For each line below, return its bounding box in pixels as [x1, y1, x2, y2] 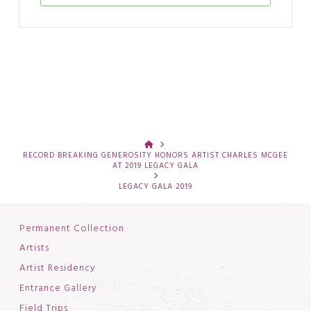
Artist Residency [19, 261, 96, 276]
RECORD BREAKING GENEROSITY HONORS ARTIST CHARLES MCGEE [22, 149, 288, 162]
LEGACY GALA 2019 [118, 180, 192, 193]
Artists [19, 241, 49, 256]
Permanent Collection [19, 221, 124, 236]
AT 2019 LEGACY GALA [112, 159, 199, 172]
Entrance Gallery [19, 280, 97, 296]
